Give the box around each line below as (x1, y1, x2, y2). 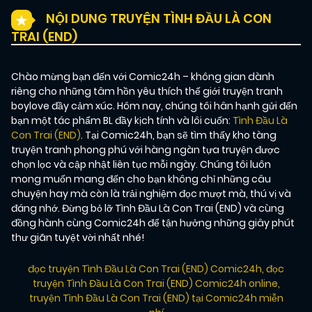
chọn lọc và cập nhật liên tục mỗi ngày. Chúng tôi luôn (11, 157, 271, 172)
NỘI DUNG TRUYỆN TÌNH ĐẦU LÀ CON (43, 10, 272, 28)
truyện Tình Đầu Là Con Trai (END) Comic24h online (32, 276, 278, 291)
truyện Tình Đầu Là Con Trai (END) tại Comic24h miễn (29, 291, 283, 306)
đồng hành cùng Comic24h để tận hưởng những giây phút (11, 216, 295, 231)
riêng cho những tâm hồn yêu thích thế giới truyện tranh (11, 84, 283, 99)
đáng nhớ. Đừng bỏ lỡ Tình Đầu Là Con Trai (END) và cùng (11, 201, 284, 216)
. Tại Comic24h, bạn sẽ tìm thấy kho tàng (81, 128, 276, 143)
